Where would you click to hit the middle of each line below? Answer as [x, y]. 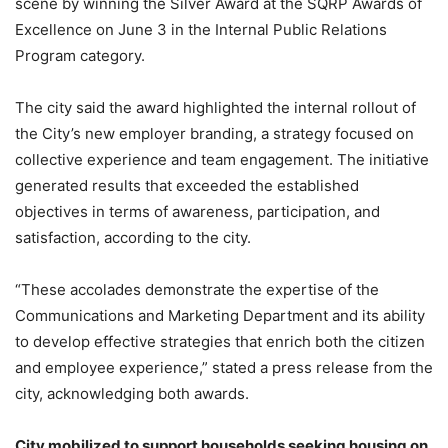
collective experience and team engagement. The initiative [222, 159]
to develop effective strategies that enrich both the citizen [220, 341]
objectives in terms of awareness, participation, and [197, 211]
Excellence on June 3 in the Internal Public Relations [201, 29]
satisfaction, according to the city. [133, 237]
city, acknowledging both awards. [132, 393]
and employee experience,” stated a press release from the [224, 367]
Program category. [80, 55]
